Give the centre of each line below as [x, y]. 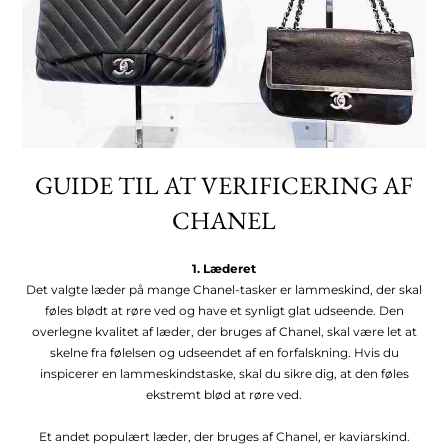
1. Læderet [224, 268]
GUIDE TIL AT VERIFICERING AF [224, 184]
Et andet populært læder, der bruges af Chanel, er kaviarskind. [224, 436]
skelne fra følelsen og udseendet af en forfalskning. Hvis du [224, 352]
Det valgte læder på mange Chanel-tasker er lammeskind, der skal [224, 289]
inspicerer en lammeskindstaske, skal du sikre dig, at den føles [224, 373]
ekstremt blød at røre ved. [224, 394]
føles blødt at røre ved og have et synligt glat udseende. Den [224, 310]
